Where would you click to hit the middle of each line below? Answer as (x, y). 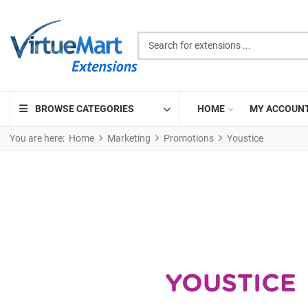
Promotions (189, 138)
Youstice (245, 138)
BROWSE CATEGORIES (84, 109)
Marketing (129, 138)
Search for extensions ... (188, 37)
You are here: (39, 138)
